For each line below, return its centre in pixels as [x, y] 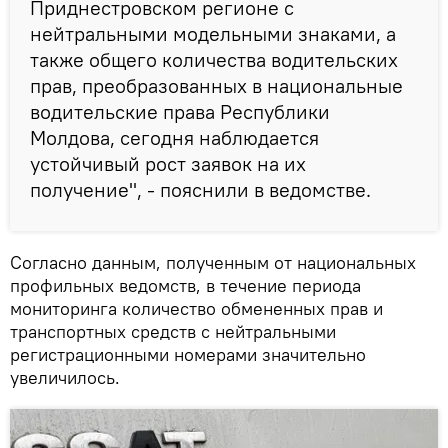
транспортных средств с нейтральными [173, 331]
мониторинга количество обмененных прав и [196, 308]
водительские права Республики [180, 111]
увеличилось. [65, 377]
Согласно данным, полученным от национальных [213, 262]
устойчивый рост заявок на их [168, 163]
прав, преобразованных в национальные [216, 85]
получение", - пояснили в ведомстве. [200, 189]
